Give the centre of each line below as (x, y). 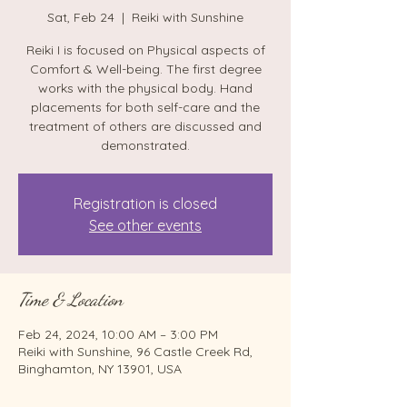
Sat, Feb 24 (81, 17)
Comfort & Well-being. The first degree (145, 69)
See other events (145, 225)
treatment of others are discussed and (145, 126)
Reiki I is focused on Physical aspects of (145, 50)
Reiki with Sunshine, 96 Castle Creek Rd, (135, 352)
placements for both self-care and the (145, 107)
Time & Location (70, 300)
